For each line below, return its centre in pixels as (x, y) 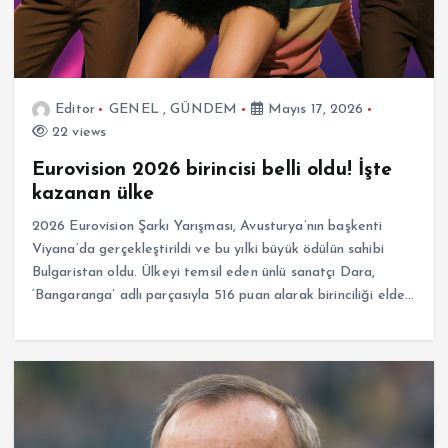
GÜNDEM (204, 109)
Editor (75, 109)
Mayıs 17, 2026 (313, 109)
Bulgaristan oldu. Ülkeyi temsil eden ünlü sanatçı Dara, (203, 272)
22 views (77, 132)
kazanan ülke (93, 193)
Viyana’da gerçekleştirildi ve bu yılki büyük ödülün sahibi (207, 249)
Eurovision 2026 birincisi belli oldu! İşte (212, 169)
